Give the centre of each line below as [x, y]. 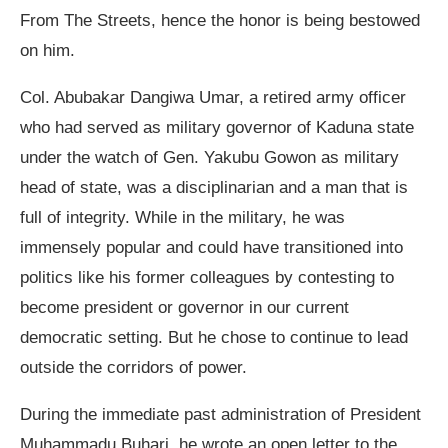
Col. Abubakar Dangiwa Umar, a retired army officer [213, 98]
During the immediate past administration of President [220, 415]
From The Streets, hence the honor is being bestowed [220, 21]
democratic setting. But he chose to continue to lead [214, 338]
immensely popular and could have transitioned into [211, 248]
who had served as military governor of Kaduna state [217, 128]
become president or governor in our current [184, 308]
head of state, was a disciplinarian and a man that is [214, 188]
